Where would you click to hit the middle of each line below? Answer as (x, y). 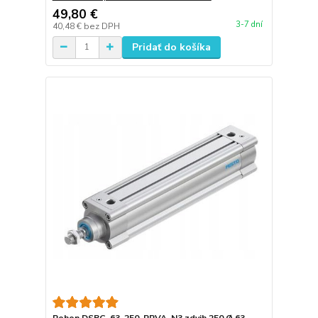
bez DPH (102, 26)
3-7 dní (249, 24)
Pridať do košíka (171, 47)
